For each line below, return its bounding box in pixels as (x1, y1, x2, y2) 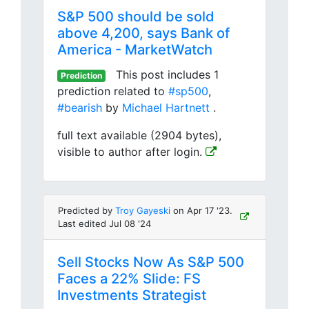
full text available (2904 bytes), (57, 128, 221, 142)
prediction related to (57, 84, 168, 98)
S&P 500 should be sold (57, 8, 215, 25)
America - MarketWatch (57, 41, 212, 58)
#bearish (57, 101, 102, 114)
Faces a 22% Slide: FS (57, 270, 201, 287)
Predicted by (58, 205, 115, 216)
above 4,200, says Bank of (57, 25, 230, 41)
